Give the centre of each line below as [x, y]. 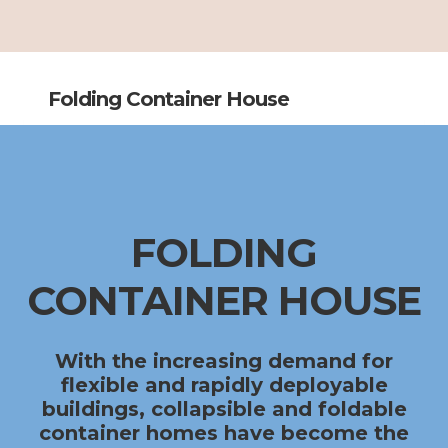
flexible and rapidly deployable [224, 385]
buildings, [96, 409]
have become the [313, 433]
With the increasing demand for [224, 361]
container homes [128, 433]
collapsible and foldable [278, 409]
